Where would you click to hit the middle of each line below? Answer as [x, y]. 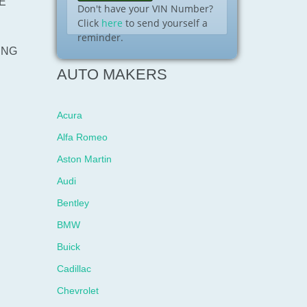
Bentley [73, 203]
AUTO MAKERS [112, 74]
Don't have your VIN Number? [146, 8]
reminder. [101, 37]
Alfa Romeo [83, 137]
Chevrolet [78, 291]
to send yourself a [165, 23]
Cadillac [74, 269]
